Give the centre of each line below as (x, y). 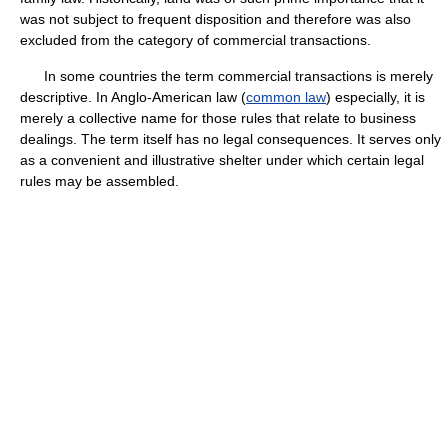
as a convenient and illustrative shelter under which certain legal (222, 160)
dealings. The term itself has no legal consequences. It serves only (230, 139)
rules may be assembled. (99, 181)
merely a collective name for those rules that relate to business (218, 118)
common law (286, 97)
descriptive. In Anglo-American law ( (133, 97)
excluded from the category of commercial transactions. (195, 40)
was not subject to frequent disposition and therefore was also (215, 19)
